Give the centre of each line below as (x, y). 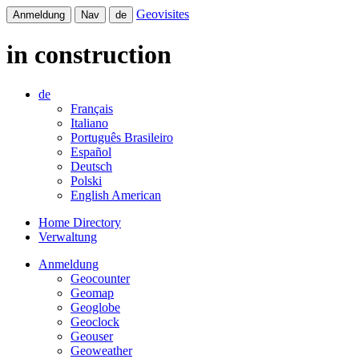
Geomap (92, 292)
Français (92, 108)
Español (91, 151)
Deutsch (91, 166)
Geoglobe (95, 307)
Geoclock (95, 321)
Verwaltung (68, 236)
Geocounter (100, 278)
